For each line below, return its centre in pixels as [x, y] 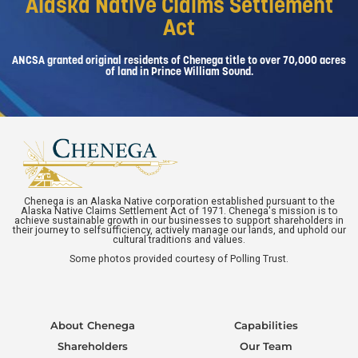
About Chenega [92, 326]
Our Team [266, 346]
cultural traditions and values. [179, 240]
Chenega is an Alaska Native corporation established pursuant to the [179, 201]
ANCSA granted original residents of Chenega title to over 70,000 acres [179, 60]
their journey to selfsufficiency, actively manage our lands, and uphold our [179, 230]
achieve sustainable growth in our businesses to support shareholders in [179, 221]
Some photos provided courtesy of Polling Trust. [179, 259]
